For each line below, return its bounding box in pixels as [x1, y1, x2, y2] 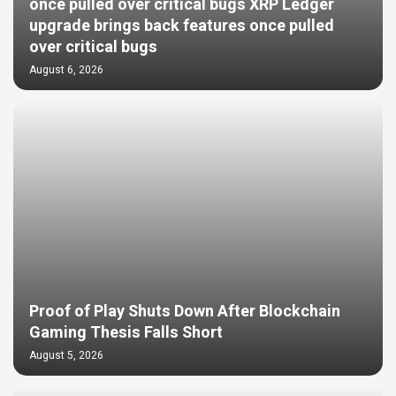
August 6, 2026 [29, 62, 103, 78]
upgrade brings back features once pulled [29, 14, 334, 38]
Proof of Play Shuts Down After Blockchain [29, 300, 340, 324]
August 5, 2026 [29, 347, 103, 363]
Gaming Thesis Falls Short [29, 321, 223, 345]
